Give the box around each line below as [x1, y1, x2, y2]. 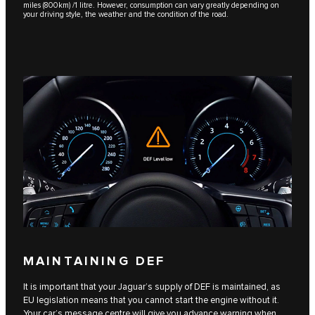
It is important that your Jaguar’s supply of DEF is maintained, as [23, 281, 281, 292]
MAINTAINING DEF [23, 254, 166, 270]
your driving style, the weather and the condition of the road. [23, 10, 229, 20]
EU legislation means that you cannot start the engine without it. [23, 294, 279, 306]
